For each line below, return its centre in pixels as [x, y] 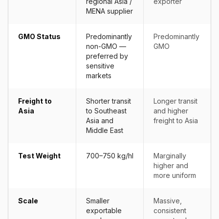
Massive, [168, 201]
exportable [104, 210]
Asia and [100, 120]
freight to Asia [176, 120]
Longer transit [175, 101]
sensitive [100, 66]
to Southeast [106, 111]
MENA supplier [109, 11]
